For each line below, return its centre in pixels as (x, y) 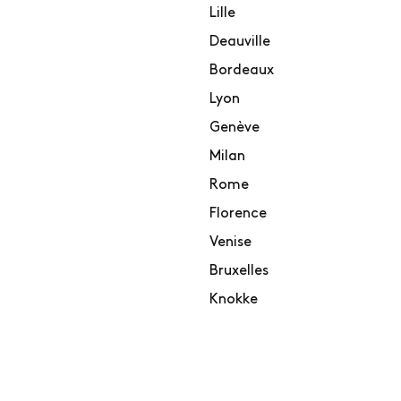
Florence (238, 213)
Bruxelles (239, 271)
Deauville (240, 42)
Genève (235, 128)
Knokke (234, 299)
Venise (230, 242)
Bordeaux (242, 70)
